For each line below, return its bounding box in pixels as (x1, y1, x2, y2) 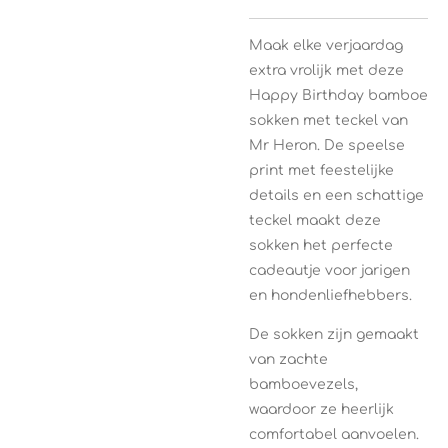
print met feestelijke (249, 163, 394, 178)
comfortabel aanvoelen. (249, 427, 419, 442)
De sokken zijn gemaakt (249, 327, 419, 342)
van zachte (249, 352, 328, 367)
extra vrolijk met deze (249, 63, 404, 78)
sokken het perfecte (249, 238, 393, 253)
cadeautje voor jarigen (249, 263, 410, 278)
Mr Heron (249, 138, 317, 153)
